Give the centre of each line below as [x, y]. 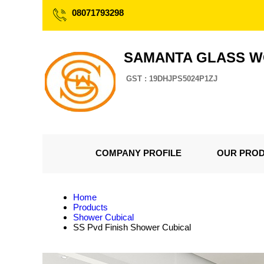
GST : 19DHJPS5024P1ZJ [172, 79]
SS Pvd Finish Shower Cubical [132, 227]
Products [90, 207]
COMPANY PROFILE [138, 153]
